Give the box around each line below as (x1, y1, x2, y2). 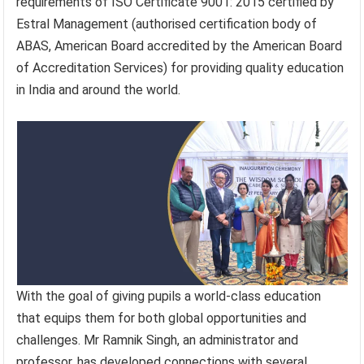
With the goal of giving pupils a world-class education (16, 288, 322, 304)
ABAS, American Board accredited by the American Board (16, 37, 343, 54)
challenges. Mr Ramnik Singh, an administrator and (16, 331, 299, 348)
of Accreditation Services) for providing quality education (16, 59, 344, 76)
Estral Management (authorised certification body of (16, 15, 318, 32)
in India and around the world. (16, 81, 181, 97)
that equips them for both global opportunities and (16, 310, 307, 326)
